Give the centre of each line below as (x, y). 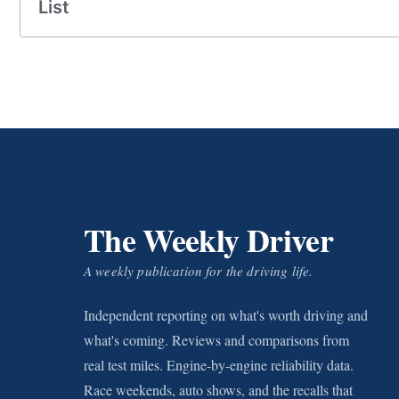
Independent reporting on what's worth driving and (226, 315)
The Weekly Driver (208, 240)
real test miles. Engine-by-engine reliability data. (219, 365)
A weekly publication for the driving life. (199, 271)
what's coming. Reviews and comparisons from (216, 340)
